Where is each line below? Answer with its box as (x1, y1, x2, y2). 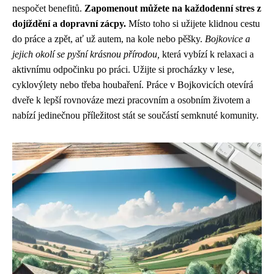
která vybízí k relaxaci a (160, 49, 254, 59)
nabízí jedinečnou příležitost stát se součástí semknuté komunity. (12, 110, 259, 120)
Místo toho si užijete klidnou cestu (126, 18, 260, 29)
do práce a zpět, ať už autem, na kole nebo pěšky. (12, 34, 205, 44)
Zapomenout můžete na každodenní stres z (84, 3, 261, 13)
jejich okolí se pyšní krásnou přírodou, (12, 49, 160, 59)
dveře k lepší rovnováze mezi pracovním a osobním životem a (12, 95, 250, 105)
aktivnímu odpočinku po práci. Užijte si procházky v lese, (12, 64, 234, 75)
